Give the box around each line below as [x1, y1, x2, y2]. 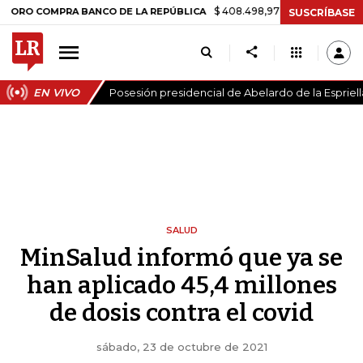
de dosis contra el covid [49, 298, 314, 327]
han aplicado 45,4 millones [26, 271, 337, 300]
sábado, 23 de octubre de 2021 [96, 340, 267, 353]
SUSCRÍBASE [288, 6, 355, 19]
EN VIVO [33, 86, 80, 99]
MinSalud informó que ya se [20, 243, 343, 272]
